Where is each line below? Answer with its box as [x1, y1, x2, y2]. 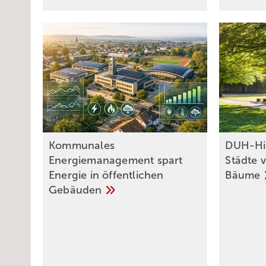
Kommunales [49, 140, 115, 152]
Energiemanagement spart [49, 154, 183, 167]
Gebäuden [49, 184, 105, 197]
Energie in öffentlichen [49, 169, 164, 182]
